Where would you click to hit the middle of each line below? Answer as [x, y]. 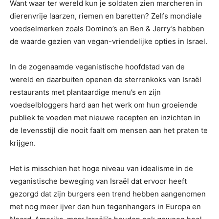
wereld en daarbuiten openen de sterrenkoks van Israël [106, 79]
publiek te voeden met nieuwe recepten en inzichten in [105, 117]
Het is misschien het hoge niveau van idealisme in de [101, 168]
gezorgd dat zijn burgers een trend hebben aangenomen [108, 194]
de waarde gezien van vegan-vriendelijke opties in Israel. [109, 41]
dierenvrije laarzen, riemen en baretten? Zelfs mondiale [106, 16]
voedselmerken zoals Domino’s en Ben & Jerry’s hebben [107, 28]
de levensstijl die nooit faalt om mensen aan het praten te [109, 130]
